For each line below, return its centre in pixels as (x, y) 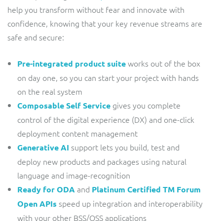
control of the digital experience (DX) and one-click (106, 119)
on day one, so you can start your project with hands (108, 77)
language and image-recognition (74, 175)
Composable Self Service (64, 105)
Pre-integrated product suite (72, 63)
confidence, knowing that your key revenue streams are (105, 23)
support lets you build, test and (124, 147)
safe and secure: (36, 37)
